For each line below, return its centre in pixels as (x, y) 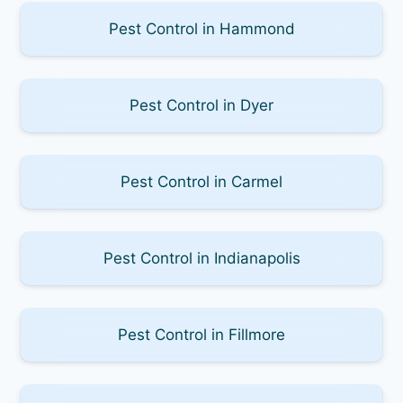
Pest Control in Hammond (201, 28)
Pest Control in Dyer (201, 105)
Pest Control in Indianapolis (201, 258)
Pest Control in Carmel (201, 181)
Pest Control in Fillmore (201, 334)
